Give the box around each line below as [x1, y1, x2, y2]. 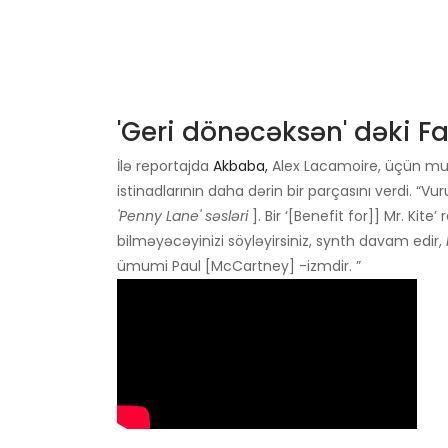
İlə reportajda [117, 155, 213, 176]
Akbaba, [213, 155, 268, 176]
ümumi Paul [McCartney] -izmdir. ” [117, 255, 361, 276]
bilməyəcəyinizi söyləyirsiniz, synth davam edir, [117, 230, 446, 251]
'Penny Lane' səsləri [117, 205, 248, 226]
